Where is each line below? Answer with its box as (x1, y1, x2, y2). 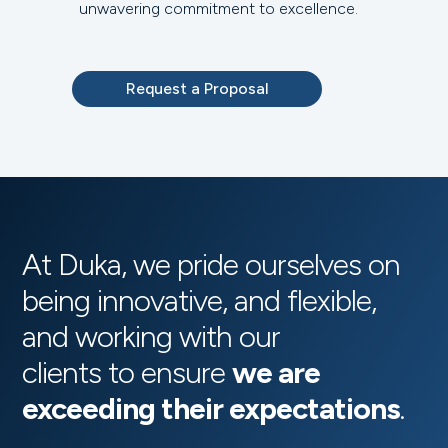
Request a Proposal (125, 79, 269, 99)
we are (232, 354, 321, 392)
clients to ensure (22, 354, 233, 392)
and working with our (22, 318, 281, 356)
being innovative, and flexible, (22, 282, 377, 320)
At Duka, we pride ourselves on (22, 246, 401, 284)
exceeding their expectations (22, 390, 401, 428)
